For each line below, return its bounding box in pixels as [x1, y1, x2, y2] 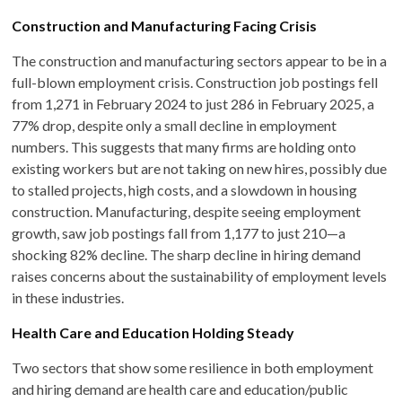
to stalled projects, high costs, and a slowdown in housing [12, 180, 358, 198]
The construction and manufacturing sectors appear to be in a [12, 51, 388, 69]
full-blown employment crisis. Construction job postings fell [12, 73, 379, 91]
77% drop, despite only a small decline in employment [12, 116, 337, 134]
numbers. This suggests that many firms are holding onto [12, 137, 357, 155]
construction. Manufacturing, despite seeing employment [12, 202, 362, 220]
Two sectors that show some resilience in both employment [12, 358, 374, 376]
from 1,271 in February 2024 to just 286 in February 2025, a [12, 94, 375, 112]
